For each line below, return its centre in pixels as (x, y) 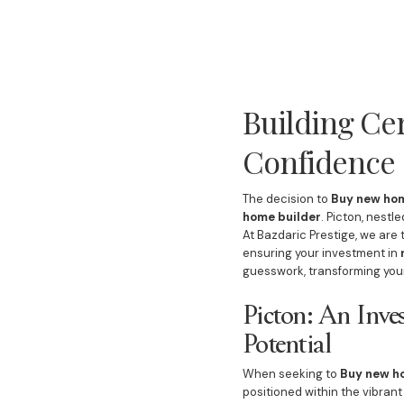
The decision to (286, 199)
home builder (281, 217)
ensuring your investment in (321, 253)
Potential (287, 342)
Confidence (318, 161)
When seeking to (291, 374)
